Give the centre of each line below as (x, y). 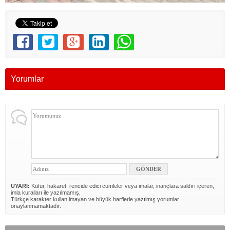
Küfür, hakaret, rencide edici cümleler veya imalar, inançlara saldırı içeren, (122, 186)
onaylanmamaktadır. (36, 206)
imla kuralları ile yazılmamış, (46, 193)
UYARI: (20, 186)
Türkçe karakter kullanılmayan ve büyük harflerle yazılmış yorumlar (95, 199)
